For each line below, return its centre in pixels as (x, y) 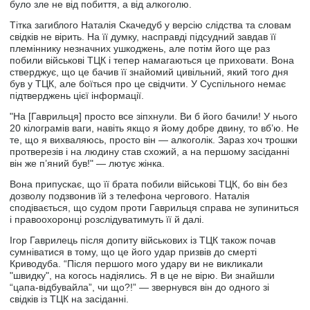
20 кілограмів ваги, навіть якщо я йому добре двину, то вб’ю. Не (155, 128)
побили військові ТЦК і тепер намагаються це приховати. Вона (152, 60)
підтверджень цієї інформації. (77, 95)
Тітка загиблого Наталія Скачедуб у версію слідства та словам (151, 25)
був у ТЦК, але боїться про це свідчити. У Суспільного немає (148, 83)
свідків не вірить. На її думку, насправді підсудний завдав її (143, 36)
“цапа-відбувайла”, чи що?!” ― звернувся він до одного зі (140, 287)
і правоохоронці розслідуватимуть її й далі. (107, 219)
